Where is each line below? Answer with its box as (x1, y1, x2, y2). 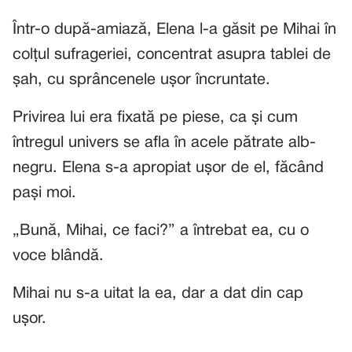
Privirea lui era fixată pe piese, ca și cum (13, 111, 298, 125)
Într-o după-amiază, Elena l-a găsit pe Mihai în (13, 23, 336, 37)
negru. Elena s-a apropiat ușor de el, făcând (13, 161, 324, 175)
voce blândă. (13, 249, 104, 263)
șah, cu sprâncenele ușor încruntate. (13, 73, 270, 87)
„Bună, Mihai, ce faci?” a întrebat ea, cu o (13, 224, 309, 238)
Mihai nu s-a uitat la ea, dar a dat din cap (13, 287, 303, 301)
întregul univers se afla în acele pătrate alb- (13, 136, 316, 150)
